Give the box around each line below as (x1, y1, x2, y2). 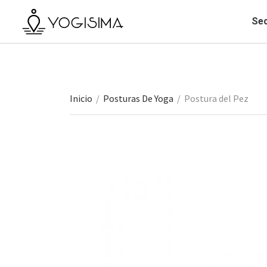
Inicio (70, 92, 92, 104)
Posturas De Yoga (103, 92, 173, 104)
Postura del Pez (184, 92, 249, 104)
